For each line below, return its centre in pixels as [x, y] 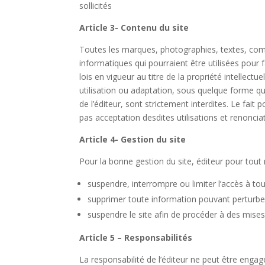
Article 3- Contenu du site [134, 27]
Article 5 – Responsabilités [136, 237]
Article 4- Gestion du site [133, 139]
